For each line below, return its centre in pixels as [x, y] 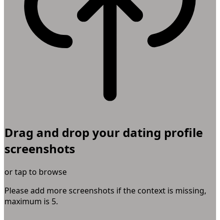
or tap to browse [36, 172]
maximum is [28, 201]
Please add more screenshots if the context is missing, [105, 190]
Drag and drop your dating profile [104, 132]
